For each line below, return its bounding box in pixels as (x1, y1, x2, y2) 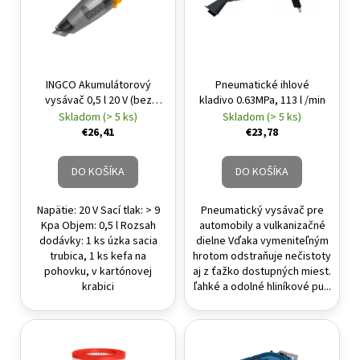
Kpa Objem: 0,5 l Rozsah (40, 217, 156, 234)
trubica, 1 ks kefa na (50, 247, 146, 264)
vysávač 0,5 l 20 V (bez (44, 92, 152, 108)
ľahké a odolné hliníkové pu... (193, 278, 331, 295)
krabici (82, 278, 114, 295)
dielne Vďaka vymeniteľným (195, 232, 329, 249)
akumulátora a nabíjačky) (39, 107, 157, 124)
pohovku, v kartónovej (44, 263, 152, 280)
